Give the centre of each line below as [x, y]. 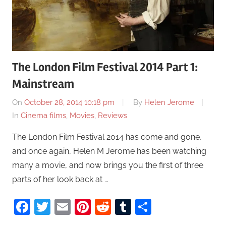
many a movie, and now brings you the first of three [108, 165]
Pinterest [124, 207]
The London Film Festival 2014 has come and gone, [107, 137]
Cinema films [43, 116]
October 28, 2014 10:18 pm [69, 103]
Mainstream [43, 84]
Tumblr [158, 207]
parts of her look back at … [60, 180]
